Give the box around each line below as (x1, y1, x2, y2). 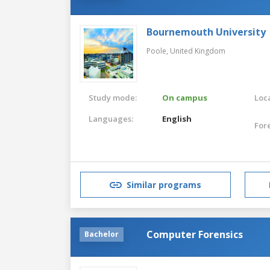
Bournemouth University (146, 25, 266, 39)
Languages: (89, 113, 133, 124)
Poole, (146, 45, 170, 56)
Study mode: (89, 92, 137, 103)
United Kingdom (170, 45, 225, 56)
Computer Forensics (146, 227, 243, 241)
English (162, 113, 192, 124)
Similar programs (127, 179, 201, 191)
